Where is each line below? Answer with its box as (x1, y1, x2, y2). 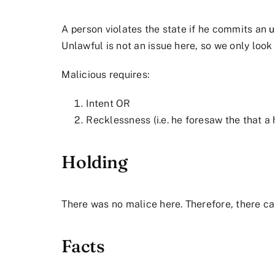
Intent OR (86, 98, 131, 110)
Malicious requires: (61, 69, 150, 81)
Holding (61, 150, 128, 172)
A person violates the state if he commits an (61, 23, 269, 36)
